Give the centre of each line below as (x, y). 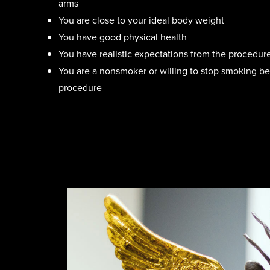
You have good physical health (122, 37)
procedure (80, 87)
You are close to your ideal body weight (141, 20)
